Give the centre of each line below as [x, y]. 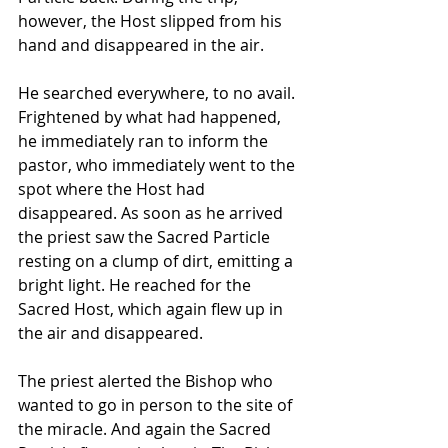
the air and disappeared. [112, 333]
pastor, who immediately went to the [158, 165]
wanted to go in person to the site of [157, 405]
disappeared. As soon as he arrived [152, 213]
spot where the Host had [113, 189]
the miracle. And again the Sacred [146, 429]
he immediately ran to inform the [145, 141]
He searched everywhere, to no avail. [158, 93]
